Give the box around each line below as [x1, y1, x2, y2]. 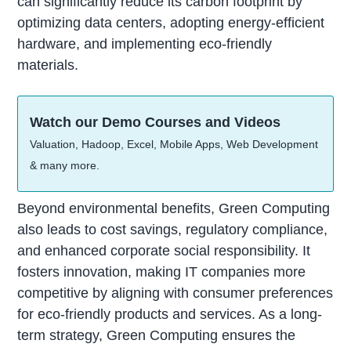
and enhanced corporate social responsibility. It [17, 242, 311, 259]
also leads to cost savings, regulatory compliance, [17, 221, 328, 237]
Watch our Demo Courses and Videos [30, 114, 281, 130]
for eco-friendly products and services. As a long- [17, 306, 323, 322]
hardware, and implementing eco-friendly [17, 36, 273, 52]
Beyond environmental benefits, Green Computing [17, 200, 331, 216]
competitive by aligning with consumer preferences [17, 284, 334, 301]
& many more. [30, 158, 100, 172]
